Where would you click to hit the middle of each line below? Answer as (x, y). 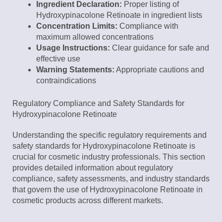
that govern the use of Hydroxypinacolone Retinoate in (108, 190)
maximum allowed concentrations (95, 37)
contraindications (66, 81)
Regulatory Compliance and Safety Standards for (98, 104)
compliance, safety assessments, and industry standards (111, 179)
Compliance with (148, 26)
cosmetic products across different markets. (88, 201)
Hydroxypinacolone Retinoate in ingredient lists (119, 15)
